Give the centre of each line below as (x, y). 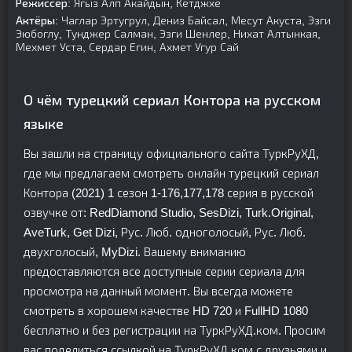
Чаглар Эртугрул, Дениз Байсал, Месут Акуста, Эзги (194, 20)
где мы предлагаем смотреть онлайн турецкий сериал (171, 173)
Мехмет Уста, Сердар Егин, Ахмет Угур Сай (127, 47)
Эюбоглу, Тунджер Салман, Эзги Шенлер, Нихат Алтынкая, (168, 34)
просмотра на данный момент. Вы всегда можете (158, 291)
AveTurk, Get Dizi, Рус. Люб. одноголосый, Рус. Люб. (165, 232)
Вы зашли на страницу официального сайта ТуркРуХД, (171, 154)
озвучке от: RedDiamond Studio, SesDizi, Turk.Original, (169, 213)
